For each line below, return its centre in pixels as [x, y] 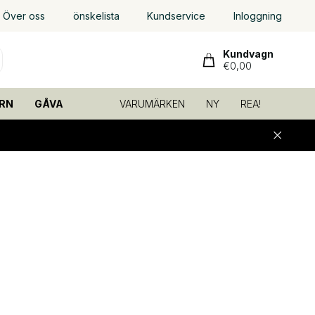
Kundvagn [248, 54]
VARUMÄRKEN [152, 104]
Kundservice [176, 16]
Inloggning [257, 16]
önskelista [96, 16]
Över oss [24, 16]
